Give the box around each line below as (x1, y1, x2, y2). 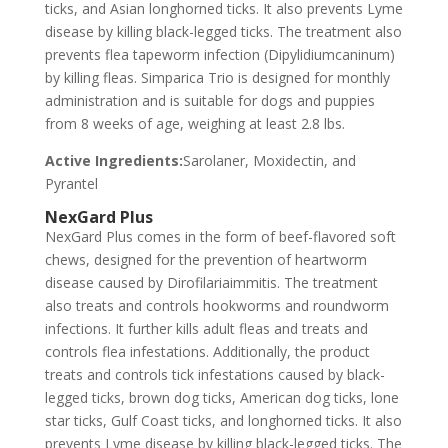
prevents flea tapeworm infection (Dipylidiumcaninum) (44, 45, 395, 64)
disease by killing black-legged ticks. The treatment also (44, 22, 402, 41)
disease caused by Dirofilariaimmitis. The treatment (44, 273, 378, 292)
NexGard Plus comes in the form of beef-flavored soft (44, 227, 396, 246)
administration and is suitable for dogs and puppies (44, 91, 375, 110)
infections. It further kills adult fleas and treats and (44, 319, 368, 338)
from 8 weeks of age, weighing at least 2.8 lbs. (44, 114, 345, 133)
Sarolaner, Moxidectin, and (182, 151, 356, 170)
